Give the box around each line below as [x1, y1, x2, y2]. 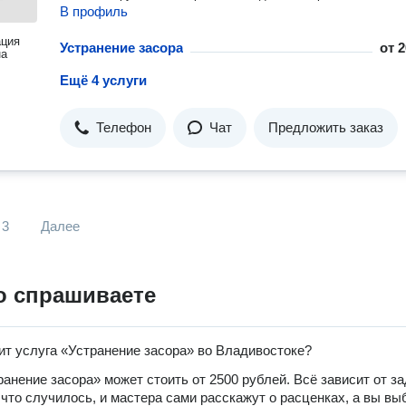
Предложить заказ [268, 120, 383, 135]
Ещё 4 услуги [60, 72, 147, 88]
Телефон [96, 120, 151, 135]
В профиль [60, 4, 128, 19]
